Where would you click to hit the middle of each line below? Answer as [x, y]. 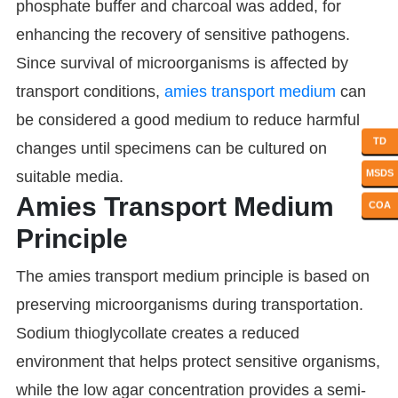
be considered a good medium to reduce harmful [187, 120]
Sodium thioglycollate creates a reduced [157, 334]
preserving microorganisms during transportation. [189, 305]
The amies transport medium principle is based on [192, 277]
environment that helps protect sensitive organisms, [198, 362]
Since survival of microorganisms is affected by [182, 64]
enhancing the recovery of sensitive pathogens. [185, 35]
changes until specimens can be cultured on [171, 149]
